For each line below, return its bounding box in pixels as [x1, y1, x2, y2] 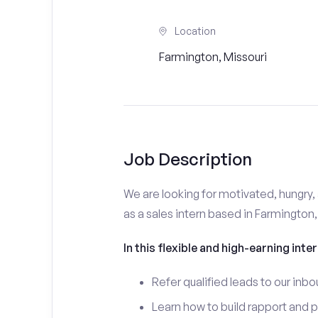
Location [174, 25, 216, 37]
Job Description [123, 148, 252, 170]
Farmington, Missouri [158, 50, 267, 64]
